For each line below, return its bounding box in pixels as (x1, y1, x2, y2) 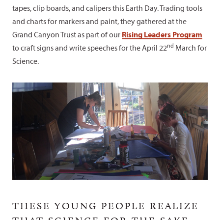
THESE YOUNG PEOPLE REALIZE (12, 199, 199, 212)
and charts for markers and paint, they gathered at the (12, 16, 187, 26)
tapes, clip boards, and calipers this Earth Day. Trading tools (12, 2, 202, 13)
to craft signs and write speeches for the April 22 (12, 42, 167, 53)
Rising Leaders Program (122, 29, 202, 39)
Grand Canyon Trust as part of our (12, 29, 122, 39)
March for (174, 42, 207, 53)
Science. (12, 55, 39, 66)
